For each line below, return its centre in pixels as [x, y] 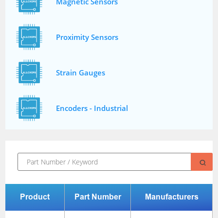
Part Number [98, 197]
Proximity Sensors [87, 37]
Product [35, 197]
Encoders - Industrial [92, 108]
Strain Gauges [81, 73]
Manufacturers [172, 197]
